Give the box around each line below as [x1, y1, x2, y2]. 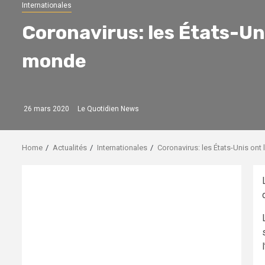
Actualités [53, 143, 87, 152]
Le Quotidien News [77, 104, 139, 113]
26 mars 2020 [22, 104, 69, 113]
